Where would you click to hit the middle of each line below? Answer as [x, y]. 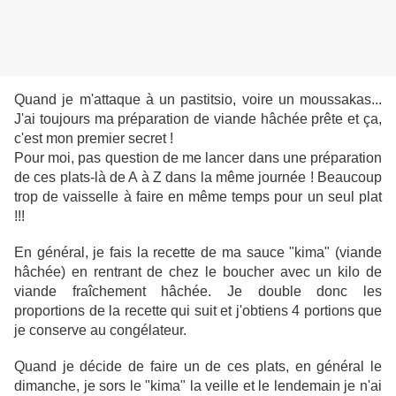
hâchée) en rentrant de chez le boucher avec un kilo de [198, 272]
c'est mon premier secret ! [94, 139]
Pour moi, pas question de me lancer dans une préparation [198, 158]
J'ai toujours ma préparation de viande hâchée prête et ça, [198, 119]
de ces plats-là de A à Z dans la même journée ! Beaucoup [198, 178]
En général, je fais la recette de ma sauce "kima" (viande [198, 253]
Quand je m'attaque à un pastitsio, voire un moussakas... [198, 100]
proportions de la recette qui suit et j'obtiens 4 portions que [198, 311]
